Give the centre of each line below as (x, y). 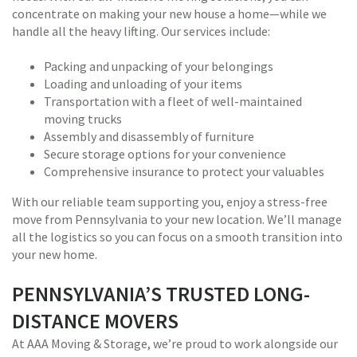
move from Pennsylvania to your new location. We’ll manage (177, 219)
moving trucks (83, 119)
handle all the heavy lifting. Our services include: (141, 31)
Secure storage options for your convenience (165, 154)
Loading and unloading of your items (143, 84)
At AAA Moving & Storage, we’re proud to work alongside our (175, 343)
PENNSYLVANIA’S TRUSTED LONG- (161, 294)
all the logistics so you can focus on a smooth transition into (177, 237)
